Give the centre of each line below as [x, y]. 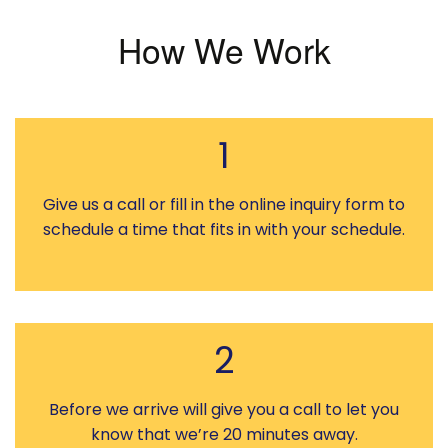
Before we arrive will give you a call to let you [223, 408]
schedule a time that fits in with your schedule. [223, 228]
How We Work [224, 49]
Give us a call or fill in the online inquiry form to [223, 203]
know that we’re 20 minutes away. [224, 433]
